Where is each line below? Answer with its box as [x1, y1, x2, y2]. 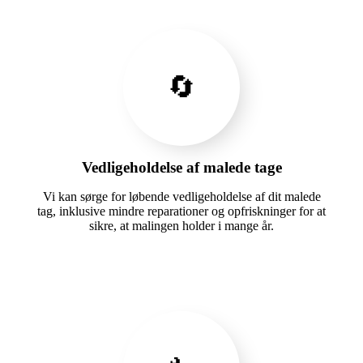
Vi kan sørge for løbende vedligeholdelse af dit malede [42, 189, 321, 203]
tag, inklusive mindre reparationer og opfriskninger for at [37, 203, 326, 218]
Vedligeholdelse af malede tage [81, 158, 282, 176]
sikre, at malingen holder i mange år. [89, 218, 274, 233]
